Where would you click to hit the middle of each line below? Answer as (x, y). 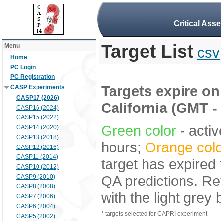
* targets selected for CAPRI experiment (154, 214)
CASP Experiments (37, 87)
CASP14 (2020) (37, 127)
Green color (139, 130)
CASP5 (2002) (36, 216)
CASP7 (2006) (36, 196)
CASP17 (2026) (38, 98)
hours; (123, 147)
